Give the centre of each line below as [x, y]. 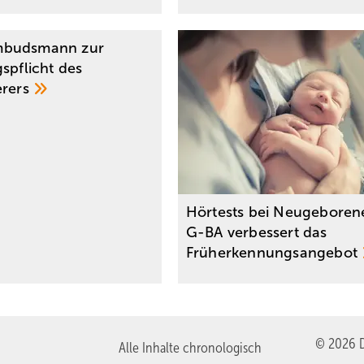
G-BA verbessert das [256, 233]
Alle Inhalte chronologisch [191, 348]
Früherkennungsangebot [274, 253]
